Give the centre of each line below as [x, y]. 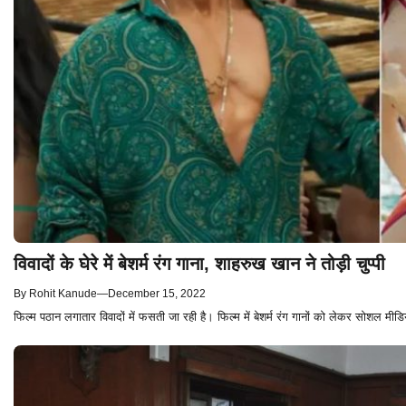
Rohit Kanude [63, 293]
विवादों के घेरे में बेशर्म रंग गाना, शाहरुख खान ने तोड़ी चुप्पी [199, 263]
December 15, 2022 [157, 293]
